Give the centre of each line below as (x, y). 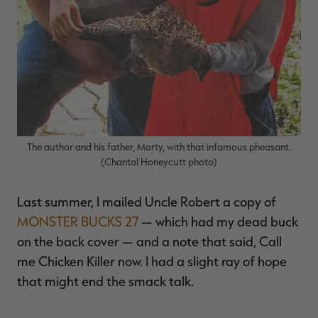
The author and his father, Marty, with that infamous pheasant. (159, 147)
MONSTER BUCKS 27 (78, 222)
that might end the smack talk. (105, 281)
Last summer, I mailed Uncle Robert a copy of (147, 202)
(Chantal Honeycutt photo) (159, 162)
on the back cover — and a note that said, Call (149, 242)
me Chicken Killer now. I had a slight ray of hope (152, 262)
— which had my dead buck (218, 222)
